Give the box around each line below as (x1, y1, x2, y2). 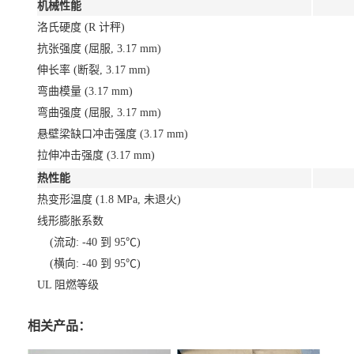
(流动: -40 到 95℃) (37, 235, 141, 248)
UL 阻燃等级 (37, 278, 99, 291)
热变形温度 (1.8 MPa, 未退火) (37, 193, 181, 205)
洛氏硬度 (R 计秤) (37, 21, 125, 33)
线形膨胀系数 (37, 214, 104, 227)
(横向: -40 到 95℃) (37, 257, 141, 269)
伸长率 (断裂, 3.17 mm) (37, 63, 150, 76)
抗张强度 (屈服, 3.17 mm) (37, 42, 161, 55)
